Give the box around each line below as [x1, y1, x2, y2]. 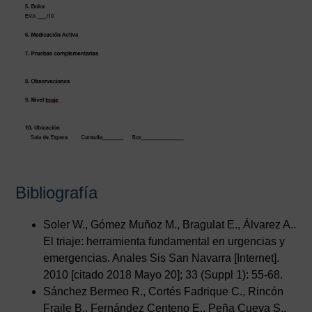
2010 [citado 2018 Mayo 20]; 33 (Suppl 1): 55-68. [43, 268, 283, 281]
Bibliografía [15, 182, 98, 202]
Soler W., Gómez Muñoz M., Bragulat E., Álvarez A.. [43, 218, 297, 231]
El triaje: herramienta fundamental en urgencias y [43, 235, 286, 247]
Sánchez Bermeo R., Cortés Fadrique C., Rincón [43, 285, 284, 297]
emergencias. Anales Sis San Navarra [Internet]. [43, 251, 280, 264]
